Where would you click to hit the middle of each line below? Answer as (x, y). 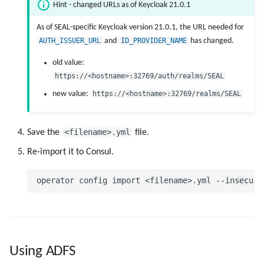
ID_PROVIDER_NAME (154, 40)
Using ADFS (42, 251)
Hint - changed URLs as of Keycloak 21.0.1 (122, 5)
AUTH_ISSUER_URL (70, 40)
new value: (71, 94)
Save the (44, 132)
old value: (68, 62)
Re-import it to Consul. (70, 152)
